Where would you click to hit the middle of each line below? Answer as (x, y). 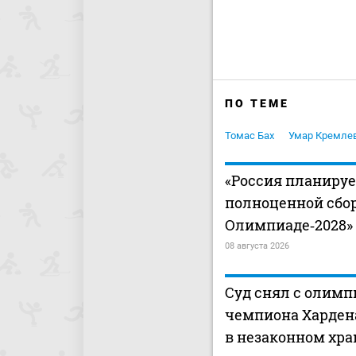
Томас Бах (250, 136)
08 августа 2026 (257, 246)
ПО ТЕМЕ (257, 104)
